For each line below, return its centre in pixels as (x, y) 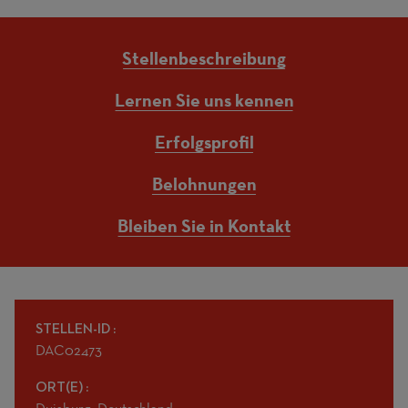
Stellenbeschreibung (204, 58)
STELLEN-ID (73, 328)
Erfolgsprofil (204, 142)
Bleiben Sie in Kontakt (204, 226)
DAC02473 (69, 350)
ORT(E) (59, 387)
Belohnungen (204, 184)
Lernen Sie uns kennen (204, 100)
